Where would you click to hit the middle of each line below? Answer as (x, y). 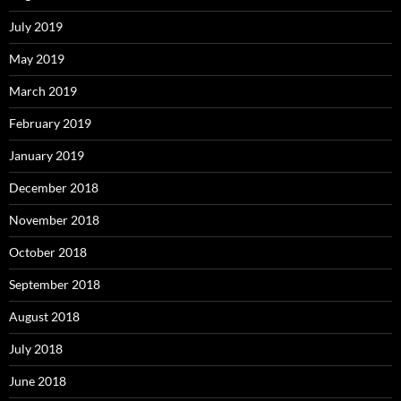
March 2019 (43, 90)
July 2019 (36, 26)
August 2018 (44, 316)
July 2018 (36, 348)
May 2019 (37, 58)
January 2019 (47, 155)
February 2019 (50, 123)
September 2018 (55, 284)
